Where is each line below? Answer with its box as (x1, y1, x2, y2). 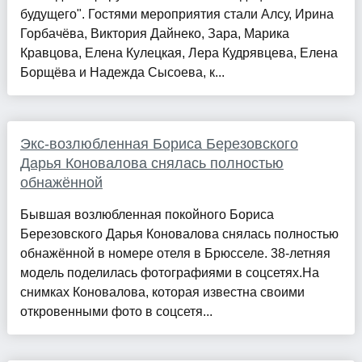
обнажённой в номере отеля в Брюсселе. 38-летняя (19, 246, 330, 261)
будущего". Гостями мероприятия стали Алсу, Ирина (19, 7, 334, 22)
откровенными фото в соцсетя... (19, 305, 213, 319)
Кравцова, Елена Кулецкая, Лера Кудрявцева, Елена (19, 46, 338, 61)
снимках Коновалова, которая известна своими (19, 285, 305, 300)
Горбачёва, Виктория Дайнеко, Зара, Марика (19, 27, 289, 41)
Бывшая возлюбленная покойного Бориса (19, 208, 274, 222)
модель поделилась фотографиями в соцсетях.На (19, 266, 319, 280)
